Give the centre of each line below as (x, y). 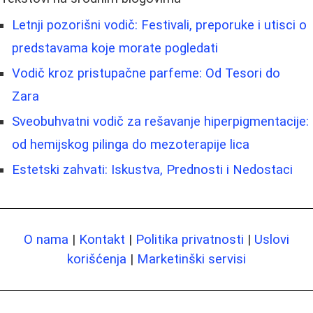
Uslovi (272, 240)
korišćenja (97, 260)
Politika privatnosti (190, 240)
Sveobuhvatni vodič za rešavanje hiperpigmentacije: (160, 122)
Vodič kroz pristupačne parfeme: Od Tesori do (146, 74)
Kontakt (102, 240)
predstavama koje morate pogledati (115, 49)
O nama (46, 240)
